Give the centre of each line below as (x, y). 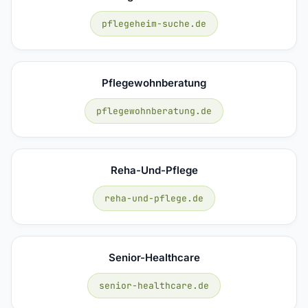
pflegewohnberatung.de (154, 111)
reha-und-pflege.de (154, 198)
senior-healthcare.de (154, 285)
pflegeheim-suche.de (154, 23)
